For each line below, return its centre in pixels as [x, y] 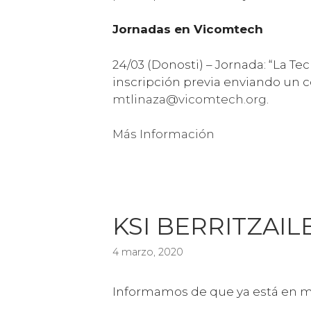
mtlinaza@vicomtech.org [190, 99]
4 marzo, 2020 [148, 252]
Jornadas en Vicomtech [188, 30]
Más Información [163, 134]
